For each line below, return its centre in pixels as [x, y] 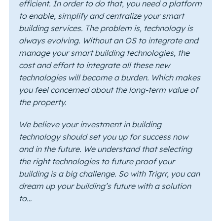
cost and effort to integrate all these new [94, 65]
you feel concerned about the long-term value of [108, 90]
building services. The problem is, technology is [106, 28]
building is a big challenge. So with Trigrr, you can [109, 174]
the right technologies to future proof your [96, 162]
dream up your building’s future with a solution [105, 186]
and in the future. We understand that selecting [105, 149]
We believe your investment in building [90, 125]
